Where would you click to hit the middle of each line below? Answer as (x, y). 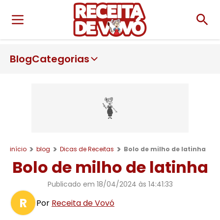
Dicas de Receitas (87, 149)
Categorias (61, 59)
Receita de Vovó (83, 203)
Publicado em (72, 184)
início (18, 149)
